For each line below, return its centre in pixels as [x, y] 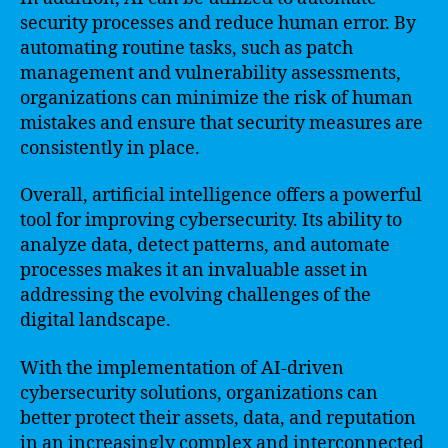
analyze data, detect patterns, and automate [205, 245]
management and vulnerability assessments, [210, 73]
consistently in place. [110, 148]
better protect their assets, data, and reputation [218, 418]
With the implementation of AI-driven [182, 368]
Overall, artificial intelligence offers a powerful [221, 195]
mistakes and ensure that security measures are [221, 123]
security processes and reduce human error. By [218, 23]
